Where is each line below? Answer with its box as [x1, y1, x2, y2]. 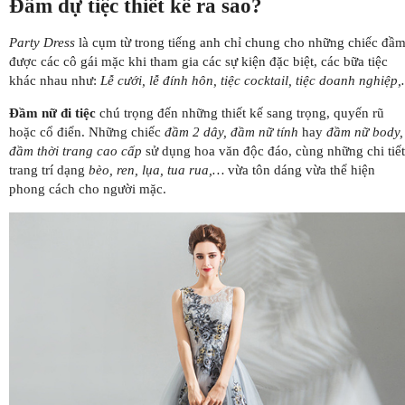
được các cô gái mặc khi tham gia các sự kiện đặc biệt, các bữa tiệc [9, 53, 388, 69]
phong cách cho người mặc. [9, 181, 166, 196]
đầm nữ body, [326, 124, 403, 139]
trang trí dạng [9, 162, 89, 177]
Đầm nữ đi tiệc [9, 105, 96, 120]
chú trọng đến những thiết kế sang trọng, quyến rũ [96, 105, 384, 120]
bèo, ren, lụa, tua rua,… [89, 162, 224, 177]
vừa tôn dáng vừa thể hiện [224, 162, 375, 177]
